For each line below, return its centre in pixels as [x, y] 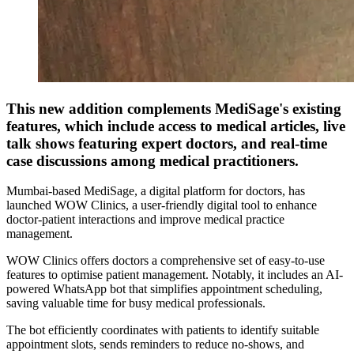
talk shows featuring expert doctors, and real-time [167, 143]
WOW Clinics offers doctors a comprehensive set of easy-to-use [166, 261]
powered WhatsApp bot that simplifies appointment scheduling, [164, 289]
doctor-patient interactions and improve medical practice [145, 220]
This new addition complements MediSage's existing [174, 108]
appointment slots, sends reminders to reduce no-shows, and [155, 345]
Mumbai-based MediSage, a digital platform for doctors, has [156, 191]
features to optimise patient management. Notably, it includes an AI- [175, 275]
